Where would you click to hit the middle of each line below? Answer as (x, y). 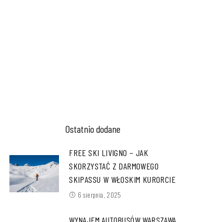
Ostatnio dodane (93, 129)
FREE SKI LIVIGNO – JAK (109, 153)
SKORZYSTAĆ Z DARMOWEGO (114, 166)
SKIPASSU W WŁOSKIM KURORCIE (122, 180)
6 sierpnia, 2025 (99, 195)
